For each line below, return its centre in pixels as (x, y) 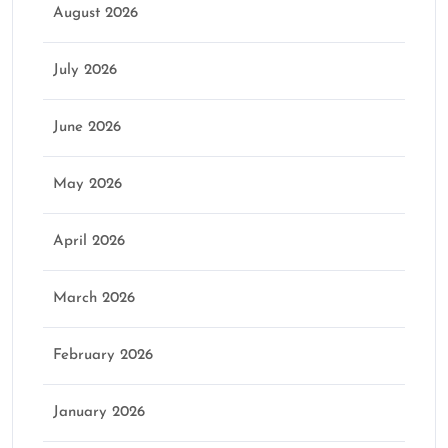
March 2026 (94, 299)
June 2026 (87, 128)
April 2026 (89, 242)
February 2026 (103, 356)
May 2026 (87, 185)
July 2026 (85, 71)
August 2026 (95, 14)
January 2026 (99, 413)
